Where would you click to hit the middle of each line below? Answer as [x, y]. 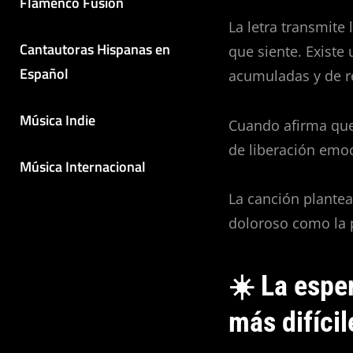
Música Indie [58, 120]
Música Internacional [83, 166]
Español [44, 73]
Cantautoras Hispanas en [95, 49]
